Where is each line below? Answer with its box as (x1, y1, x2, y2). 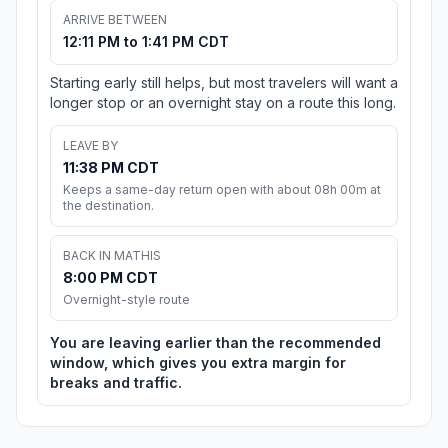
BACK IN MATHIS (63, 248, 161, 264)
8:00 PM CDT (63, 269, 158, 287)
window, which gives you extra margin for (50, 354, 346, 372)
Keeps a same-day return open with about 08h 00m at (63, 182, 381, 198)
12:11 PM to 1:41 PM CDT (63, 33, 229, 51)
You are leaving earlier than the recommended (50, 334, 381, 352)
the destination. (63, 198, 154, 214)
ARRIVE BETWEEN (63, 12, 167, 28)
